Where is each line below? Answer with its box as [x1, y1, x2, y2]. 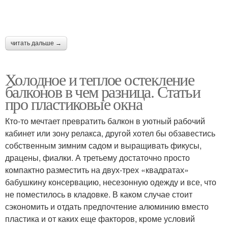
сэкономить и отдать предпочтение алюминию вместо [5, 201, 209, 212]
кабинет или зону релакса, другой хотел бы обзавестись [5, 127, 215, 139]
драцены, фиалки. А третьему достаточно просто [5, 152, 190, 163]
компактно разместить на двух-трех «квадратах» [5, 164, 189, 176]
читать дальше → [11, 40, 62, 47]
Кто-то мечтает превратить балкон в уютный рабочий [5, 115, 205, 127]
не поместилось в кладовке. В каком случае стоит [5, 188, 192, 200]
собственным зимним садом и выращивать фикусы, [5, 139, 202, 151]
